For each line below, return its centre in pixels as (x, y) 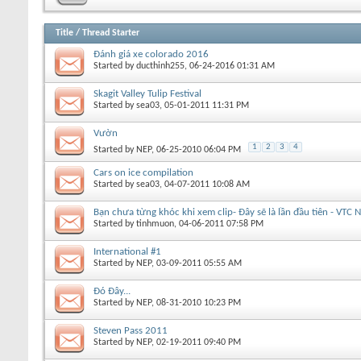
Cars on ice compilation (143, 172)
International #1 (127, 251)
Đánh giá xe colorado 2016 (151, 54)
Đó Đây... (112, 291)
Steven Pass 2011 (131, 330)
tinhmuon (155, 224)
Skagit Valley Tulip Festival (147, 93)
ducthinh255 (160, 66)
